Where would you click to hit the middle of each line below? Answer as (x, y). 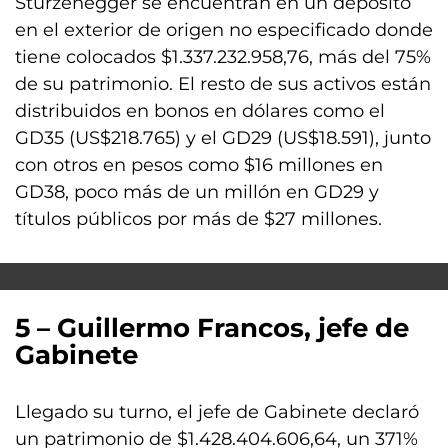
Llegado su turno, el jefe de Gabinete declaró (217, 412)
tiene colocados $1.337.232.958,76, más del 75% (223, 57)
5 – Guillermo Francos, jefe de (212, 328)
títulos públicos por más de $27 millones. (198, 219)
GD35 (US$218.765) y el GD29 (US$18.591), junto (223, 138)
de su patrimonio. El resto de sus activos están (223, 84)
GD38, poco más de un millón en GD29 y (197, 192)
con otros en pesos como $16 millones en (199, 165)
